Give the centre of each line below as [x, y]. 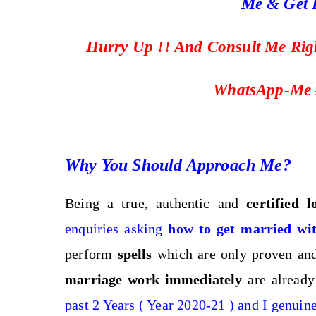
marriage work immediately [157, 279]
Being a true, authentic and [156, 203]
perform [89, 254]
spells [135, 254]
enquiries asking [117, 229]
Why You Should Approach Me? [178, 165]
